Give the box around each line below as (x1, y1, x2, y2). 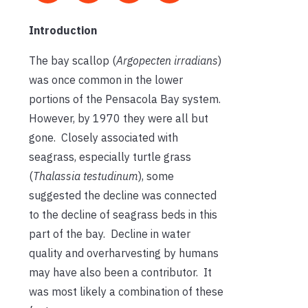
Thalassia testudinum (33, 168, 138, 183)
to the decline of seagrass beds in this (29, 207, 217, 221)
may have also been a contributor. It (29, 265, 212, 279)
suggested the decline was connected (29, 188, 217, 202)
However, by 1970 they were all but (29, 111, 208, 125)
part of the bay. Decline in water (29, 226, 190, 241)
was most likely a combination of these (29, 284, 223, 298)
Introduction (29, 23, 97, 37)
